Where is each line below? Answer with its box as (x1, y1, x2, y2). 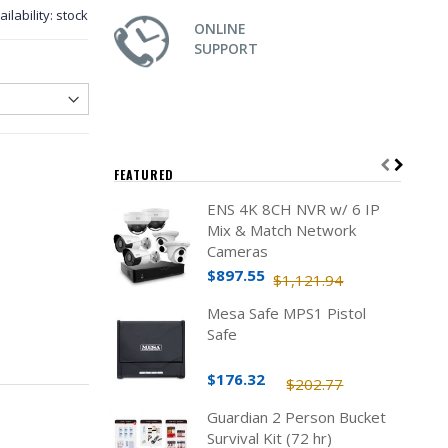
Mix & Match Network (206, 220, 356, 240)
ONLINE (193, 19, 246, 38)
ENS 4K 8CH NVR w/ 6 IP (206, 199, 380, 219)
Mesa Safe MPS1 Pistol (206, 303, 366, 323)
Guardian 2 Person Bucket (206, 407, 386, 427)
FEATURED (113, 166, 174, 183)
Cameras (206, 241, 268, 261)
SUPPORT (193, 39, 258, 58)
